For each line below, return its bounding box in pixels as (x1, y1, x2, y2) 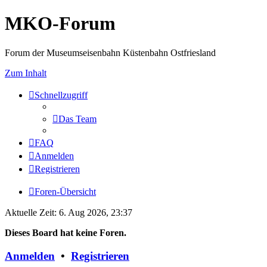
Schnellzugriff (35, 89, 88, 100)
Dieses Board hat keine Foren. (5, 227, 126, 238)
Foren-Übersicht (35, 186, 96, 197)
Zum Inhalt (5, 67, 46, 78)
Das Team (58, 113, 97, 124)
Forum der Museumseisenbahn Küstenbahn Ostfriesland (5, 47, 216, 58)
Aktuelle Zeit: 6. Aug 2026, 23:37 (5, 207, 132, 218)
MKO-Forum (5, 13, 116, 35)
